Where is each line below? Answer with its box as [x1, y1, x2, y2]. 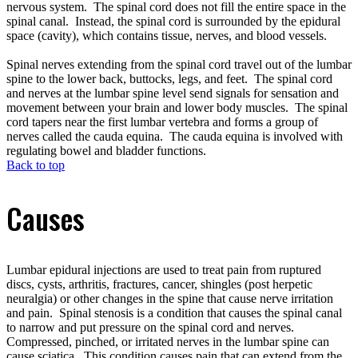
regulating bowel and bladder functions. [6, 144, 206, 158]
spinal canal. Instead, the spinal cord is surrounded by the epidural [6, 14, 340, 29]
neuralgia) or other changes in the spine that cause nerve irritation [6, 291, 333, 305]
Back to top [6, 158, 65, 173]
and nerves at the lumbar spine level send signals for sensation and [6, 86, 339, 101]
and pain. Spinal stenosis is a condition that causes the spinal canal [6, 305, 342, 320]
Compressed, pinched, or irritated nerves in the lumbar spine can [6, 334, 329, 348]
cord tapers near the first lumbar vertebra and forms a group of [6, 115, 318, 129]
